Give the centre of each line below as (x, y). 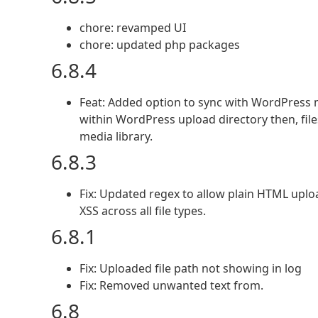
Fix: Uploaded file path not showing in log (191, 268)
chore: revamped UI (133, 28)
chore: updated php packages (160, 45)
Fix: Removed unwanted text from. (171, 285)
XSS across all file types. (143, 211)
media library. (116, 136)
